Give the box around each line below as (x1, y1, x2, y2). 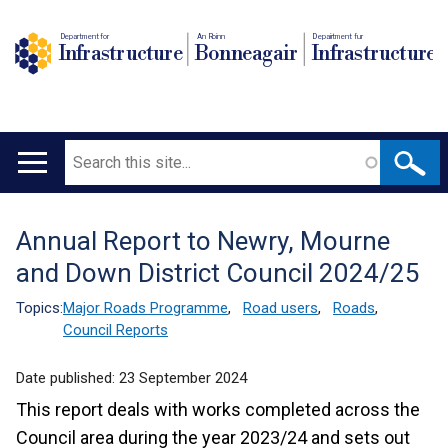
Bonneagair (194, 40, 299, 67)
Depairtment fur (312, 31, 364, 41)
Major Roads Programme (63, 299, 228, 317)
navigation (8, 206, 121, 234)
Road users (243, 299, 318, 317)
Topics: (16, 299, 63, 317)
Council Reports (63, 321, 168, 339)
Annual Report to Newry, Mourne (16, 226, 390, 256)
